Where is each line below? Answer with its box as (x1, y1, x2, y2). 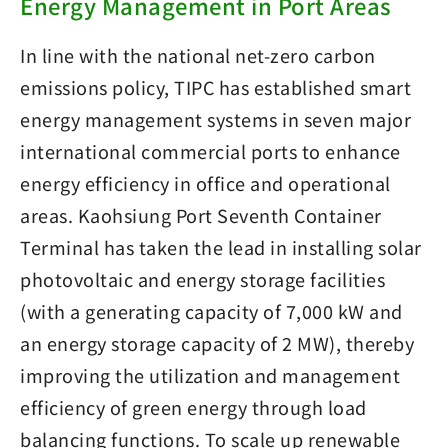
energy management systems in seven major (20, 105, 411, 132)
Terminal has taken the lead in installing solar (20, 233, 422, 260)
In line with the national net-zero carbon (20, 41, 376, 68)
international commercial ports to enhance (20, 137, 401, 164)
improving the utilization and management (20, 361, 400, 388)
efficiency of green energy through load (20, 393, 367, 420)
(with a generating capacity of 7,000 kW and (20, 297, 403, 324)
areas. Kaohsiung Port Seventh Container (20, 201, 382, 228)
